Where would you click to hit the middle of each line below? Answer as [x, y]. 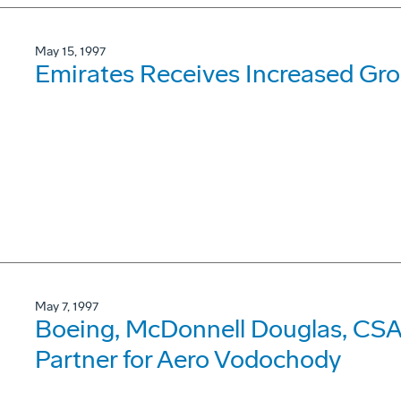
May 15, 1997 [70, 51]
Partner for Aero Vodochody [188, 359]
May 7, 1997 [67, 307]
